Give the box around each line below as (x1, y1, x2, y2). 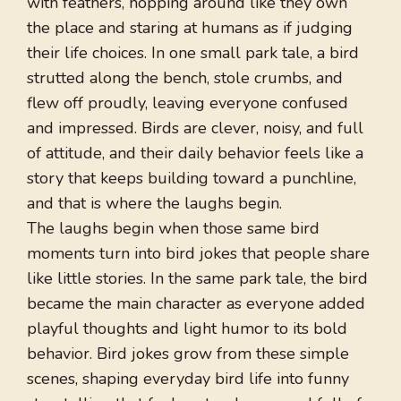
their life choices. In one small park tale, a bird (27, 42, 359, 64)
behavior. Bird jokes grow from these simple (27, 343, 349, 365)
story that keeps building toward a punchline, (27, 167, 356, 190)
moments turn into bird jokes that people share (27, 243, 370, 265)
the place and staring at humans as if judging (27, 17, 353, 39)
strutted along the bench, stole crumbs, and (27, 67, 343, 90)
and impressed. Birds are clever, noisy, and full (27, 117, 363, 140)
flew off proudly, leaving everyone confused (27, 92, 348, 115)
